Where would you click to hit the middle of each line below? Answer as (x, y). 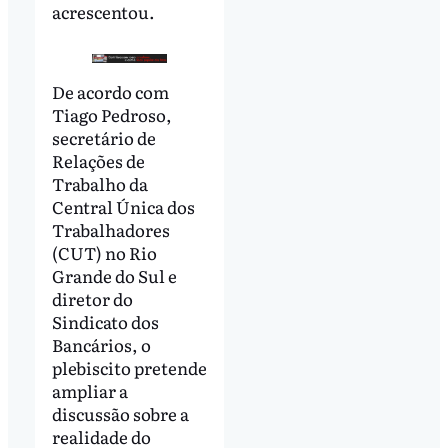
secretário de (103, 137)
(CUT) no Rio (104, 252)
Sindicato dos (105, 321)
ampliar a (89, 390)
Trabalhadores (110, 229)
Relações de (98, 160)
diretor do (92, 298)
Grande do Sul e (114, 275)
